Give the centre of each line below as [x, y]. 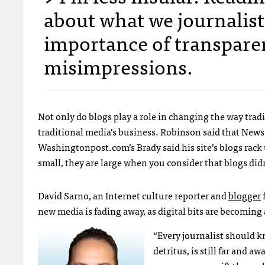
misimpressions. [118, 66]
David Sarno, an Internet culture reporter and [133, 195]
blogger [245, 195]
